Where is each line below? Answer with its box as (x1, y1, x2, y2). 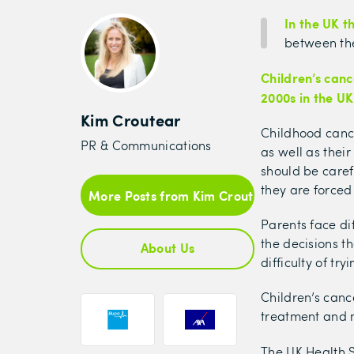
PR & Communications (81, 137, 212, 153)
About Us (140, 239, 195, 256)
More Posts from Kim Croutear (88, 186, 275, 204)
